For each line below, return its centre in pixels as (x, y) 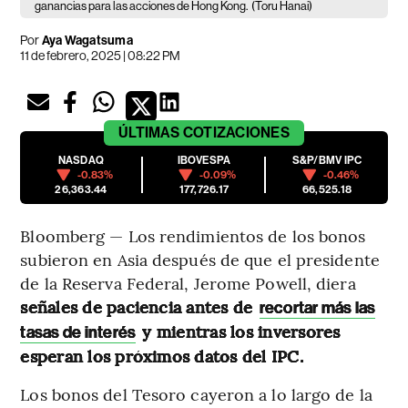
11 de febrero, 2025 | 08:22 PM (101, 56)
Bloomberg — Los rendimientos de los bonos (193, 236)
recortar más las (317, 308)
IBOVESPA (204, 161)
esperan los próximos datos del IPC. (162, 356)
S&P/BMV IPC (327, 161)
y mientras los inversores (239, 331)
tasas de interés (78, 333)
